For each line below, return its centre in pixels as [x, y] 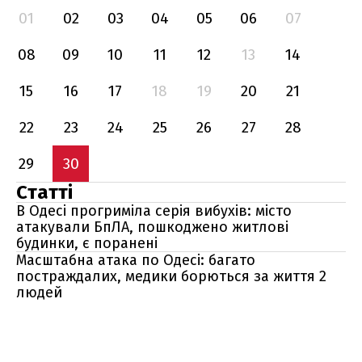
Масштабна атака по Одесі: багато [136, 260]
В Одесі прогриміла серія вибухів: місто [154, 211]
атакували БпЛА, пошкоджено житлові [152, 227]
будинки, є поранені [87, 243]
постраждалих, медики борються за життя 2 [171, 276]
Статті [44, 192]
